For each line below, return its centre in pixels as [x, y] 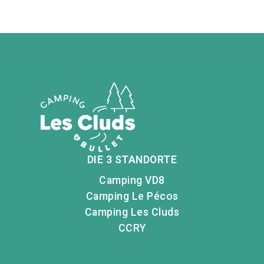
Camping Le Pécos [132, 197]
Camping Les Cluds [132, 212]
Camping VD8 [132, 181]
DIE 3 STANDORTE [132, 160]
